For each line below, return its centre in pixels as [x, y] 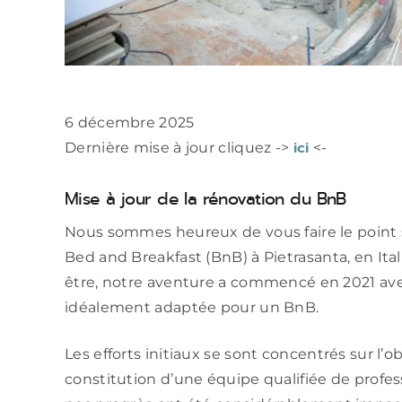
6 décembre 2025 [130, 122]
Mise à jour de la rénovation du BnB [205, 198]
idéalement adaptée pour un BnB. [192, 308]
